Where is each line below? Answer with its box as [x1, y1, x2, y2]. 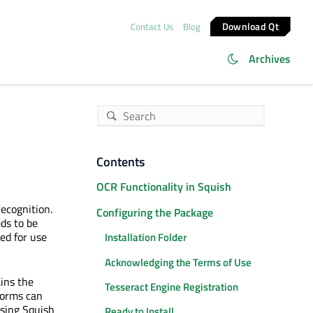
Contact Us [130, 19, 173, 34]
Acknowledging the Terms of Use [105, 254, 252, 270]
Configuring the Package [96, 203, 213, 221]
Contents [96, 152, 145, 171]
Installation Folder [105, 229, 187, 246]
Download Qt [222, 18, 279, 34]
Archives [249, 50, 291, 67]
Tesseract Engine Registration [105, 278, 238, 295]
